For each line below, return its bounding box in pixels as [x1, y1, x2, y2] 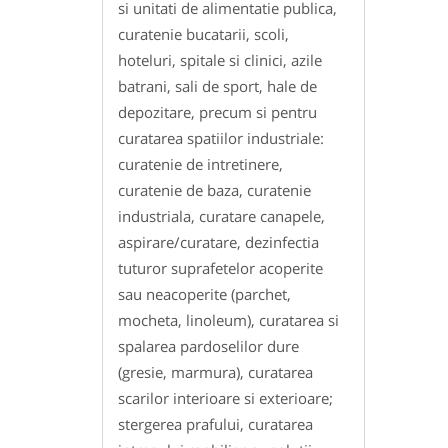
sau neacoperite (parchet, [118, 284, 291, 305]
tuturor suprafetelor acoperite [118, 258, 323, 279]
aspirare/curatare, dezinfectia [118, 232, 319, 253]
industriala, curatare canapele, [118, 206, 325, 227]
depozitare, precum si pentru [118, 102, 317, 123]
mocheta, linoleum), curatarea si [118, 310, 339, 331]
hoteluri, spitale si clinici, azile [118, 50, 322, 71]
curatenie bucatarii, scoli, [118, 24, 289, 45]
